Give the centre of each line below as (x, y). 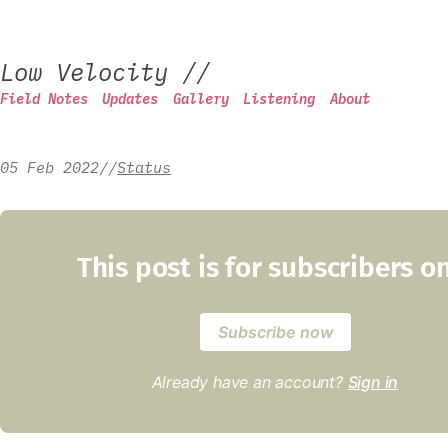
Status (144, 167)
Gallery (200, 99)
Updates (130, 99)
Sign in (373, 382)
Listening (279, 99)
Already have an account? (249, 382)
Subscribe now (275, 332)
